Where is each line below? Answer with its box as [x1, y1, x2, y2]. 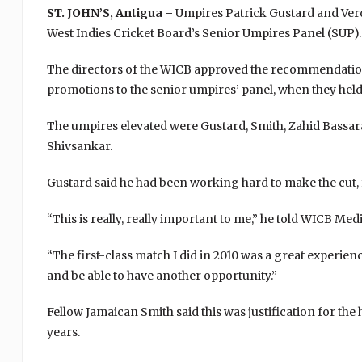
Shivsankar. [46, 139, 112, 154]
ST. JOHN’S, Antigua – [46, 6, 173, 20]
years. [46, 325, 80, 339]
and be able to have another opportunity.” [46, 268, 277, 283]
